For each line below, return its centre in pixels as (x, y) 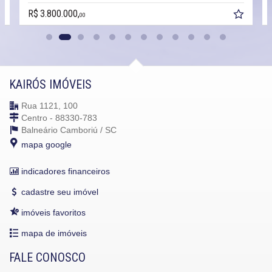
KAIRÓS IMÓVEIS (50, 84)
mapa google (46, 144)
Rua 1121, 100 (49, 105)
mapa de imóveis (54, 233)
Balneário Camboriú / (63, 130)
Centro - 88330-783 (59, 117)
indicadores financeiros (66, 171)
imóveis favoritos (53, 212)
